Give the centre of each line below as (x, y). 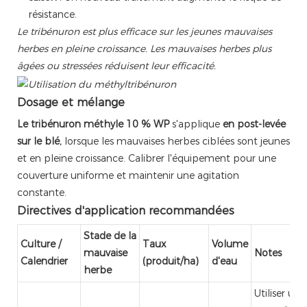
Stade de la (110, 236)
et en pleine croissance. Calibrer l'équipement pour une (147, 159)
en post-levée (254, 124)
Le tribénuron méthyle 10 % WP (93, 124)
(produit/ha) (171, 261)
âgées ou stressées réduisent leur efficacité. (116, 65)
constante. (42, 193)
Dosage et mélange (71, 103)
